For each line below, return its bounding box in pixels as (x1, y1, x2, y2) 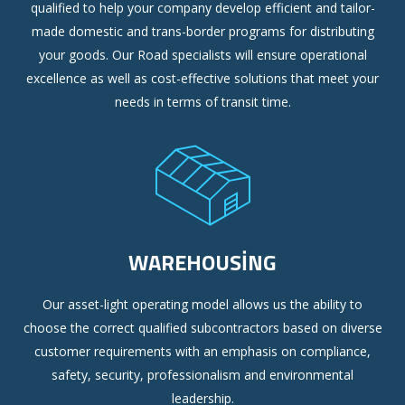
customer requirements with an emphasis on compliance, (34, 343, 371, 361)
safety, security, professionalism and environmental (52, 366, 353, 384)
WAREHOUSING (128, 246, 277, 279)
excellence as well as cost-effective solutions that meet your (26, 70, 379, 88)
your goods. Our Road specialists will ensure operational (38, 46, 367, 64)
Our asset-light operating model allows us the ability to (42, 296, 363, 314)
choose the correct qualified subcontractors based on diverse (23, 319, 382, 337)
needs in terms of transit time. (114, 93, 291, 111)
